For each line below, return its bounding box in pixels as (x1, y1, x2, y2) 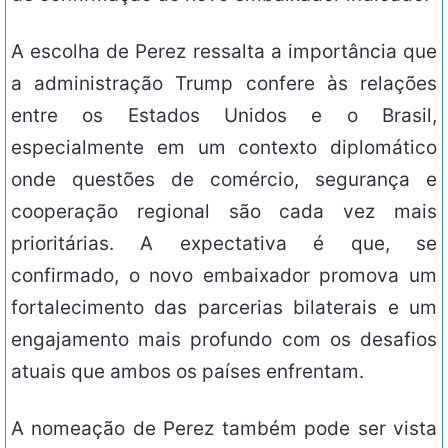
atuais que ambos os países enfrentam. (11, 360, 364, 384)
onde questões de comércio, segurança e (11, 168, 437, 192)
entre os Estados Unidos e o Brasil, (11, 104, 437, 128)
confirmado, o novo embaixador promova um (11, 264, 437, 288)
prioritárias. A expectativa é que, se (11, 232, 437, 256)
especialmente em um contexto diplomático (11, 136, 437, 160)
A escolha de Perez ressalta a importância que (11, 40, 437, 64)
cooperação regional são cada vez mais (11, 200, 437, 224)
